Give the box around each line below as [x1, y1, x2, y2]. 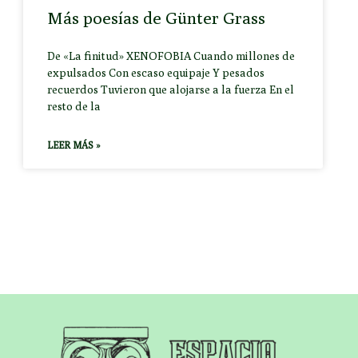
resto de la [47, 100, 101, 113]
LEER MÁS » [47, 139, 101, 152]
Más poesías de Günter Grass [47, 8, 266, 29]
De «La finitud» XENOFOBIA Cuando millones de [47, 50, 296, 63]
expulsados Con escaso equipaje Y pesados [47, 66, 265, 80]
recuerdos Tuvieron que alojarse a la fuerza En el [47, 83, 295, 97]
